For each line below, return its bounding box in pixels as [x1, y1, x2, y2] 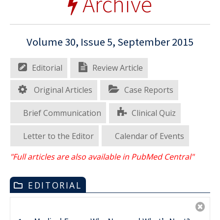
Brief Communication [23, 107, 102, 118]
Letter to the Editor [23, 130, 94, 141]
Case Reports [124, 84, 173, 95]
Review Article [92, 62, 143, 73]
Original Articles [32, 84, 93, 95]
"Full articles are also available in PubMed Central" [10, 151, 194, 163]
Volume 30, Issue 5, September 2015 [27, 34, 193, 49]
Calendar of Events [114, 130, 184, 141]
